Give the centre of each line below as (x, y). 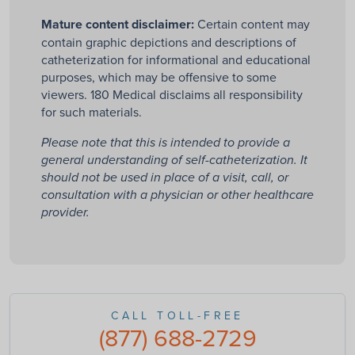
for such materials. (92, 112)
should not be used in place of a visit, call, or (165, 178)
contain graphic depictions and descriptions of (169, 42)
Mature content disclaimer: (118, 25)
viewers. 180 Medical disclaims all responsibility (172, 95)
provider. (65, 213)
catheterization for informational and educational (176, 60)
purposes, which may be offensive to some (159, 77)
